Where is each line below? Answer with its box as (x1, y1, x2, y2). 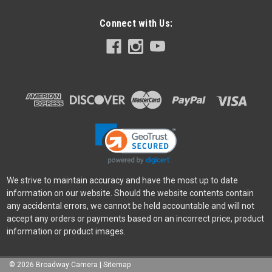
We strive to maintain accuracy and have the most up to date (6, 175, 238, 185)
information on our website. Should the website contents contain (6, 188, 254, 198)
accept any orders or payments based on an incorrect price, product (6, 213, 264, 223)
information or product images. (6, 226, 126, 236)
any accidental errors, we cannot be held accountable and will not (6, 200, 254, 211)
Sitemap (103, 260, 131, 269)
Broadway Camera (34, 260, 98, 269)
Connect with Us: (100, 17, 172, 29)
